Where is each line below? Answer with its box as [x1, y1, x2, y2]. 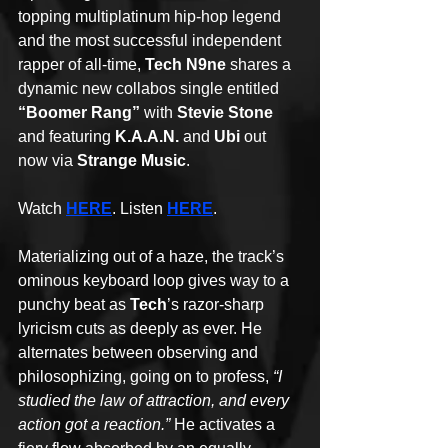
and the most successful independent [18, 31, 285, 49]
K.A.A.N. [115, 127, 179, 145]
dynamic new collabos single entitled [18, 79, 283, 97]
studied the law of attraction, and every [18, 391, 293, 409]
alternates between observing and [18, 343, 262, 361]
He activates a [174, 415, 279, 433]
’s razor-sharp [167, 295, 268, 313]
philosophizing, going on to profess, [18, 367, 273, 385]
